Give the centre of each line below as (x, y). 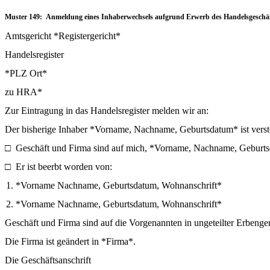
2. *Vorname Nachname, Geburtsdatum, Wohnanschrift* (114, 204)
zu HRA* (24, 92)
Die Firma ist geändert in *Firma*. (70, 241)
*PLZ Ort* (26, 73)
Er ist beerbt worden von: (64, 166)
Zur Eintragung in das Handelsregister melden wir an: (107, 110)
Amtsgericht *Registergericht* (63, 36)
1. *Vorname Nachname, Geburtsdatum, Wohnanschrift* (114, 185)
